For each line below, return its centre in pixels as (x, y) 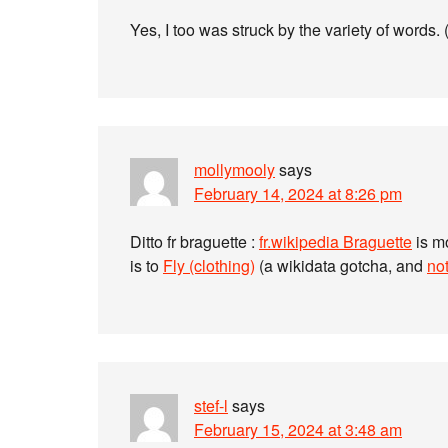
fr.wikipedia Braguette (335, 241)
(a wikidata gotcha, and (341, 265)
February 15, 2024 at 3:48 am (298, 429)
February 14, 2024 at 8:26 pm (298, 193)
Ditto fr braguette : (194, 241)
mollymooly (234, 169)
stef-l (211, 405)
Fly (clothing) (209, 265)
